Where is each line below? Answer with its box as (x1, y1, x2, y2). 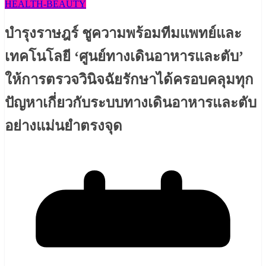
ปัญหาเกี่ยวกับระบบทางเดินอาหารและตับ (5, 95, 256, 111)
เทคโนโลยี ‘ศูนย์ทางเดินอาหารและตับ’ (5, 49, 243, 65)
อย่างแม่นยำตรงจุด (5, 118, 122, 134)
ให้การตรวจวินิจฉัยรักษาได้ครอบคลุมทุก (5, 72, 254, 88)
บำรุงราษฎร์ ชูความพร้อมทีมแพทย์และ (5, 26, 242, 42)
